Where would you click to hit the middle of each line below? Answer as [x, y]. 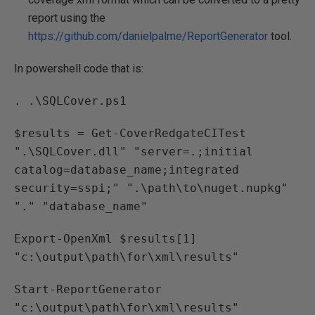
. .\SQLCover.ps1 [70, 101]
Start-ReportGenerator [88, 289]
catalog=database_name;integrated [127, 170]
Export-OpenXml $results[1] [105, 239]
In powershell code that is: [79, 69]
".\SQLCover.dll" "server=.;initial [134, 152]
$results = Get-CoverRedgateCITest [130, 133]
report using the [67, 18]
